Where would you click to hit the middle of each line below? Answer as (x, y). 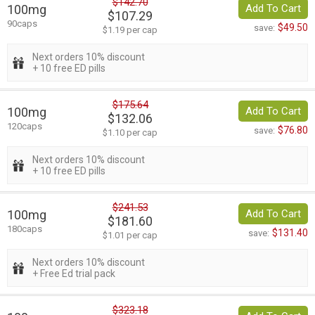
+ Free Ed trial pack (74, 274)
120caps (25, 127)
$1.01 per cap (130, 236)
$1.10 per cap (130, 133)
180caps (25, 229)
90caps (22, 24)
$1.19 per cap (130, 30)
